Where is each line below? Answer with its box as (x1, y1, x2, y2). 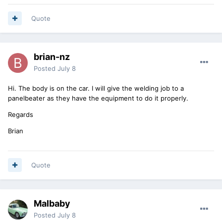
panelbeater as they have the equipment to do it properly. (8, 94, 188, 102)
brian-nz (34, 51, 70, 62)
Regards (8, 110, 33, 118)
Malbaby (34, 198, 70, 209)
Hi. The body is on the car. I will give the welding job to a (8, 84, 184, 92)
